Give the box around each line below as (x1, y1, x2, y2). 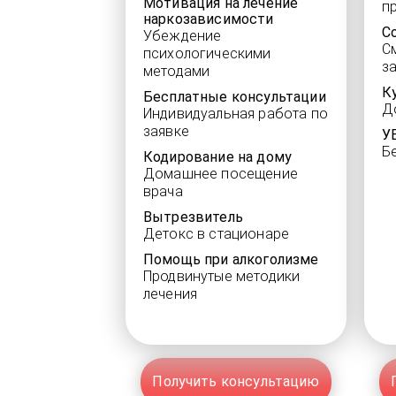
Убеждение (143, 27, 222, 44)
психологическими (143, 45, 271, 62)
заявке (143, 123, 189, 140)
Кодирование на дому (143, 148, 293, 165)
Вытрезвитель (143, 209, 243, 225)
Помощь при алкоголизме (143, 251, 319, 268)
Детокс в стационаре (143, 225, 290, 242)
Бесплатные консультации (143, 88, 326, 105)
